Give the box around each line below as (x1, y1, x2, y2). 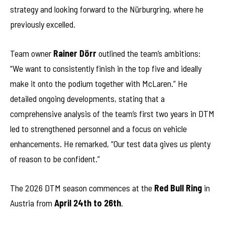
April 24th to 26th (54, 197, 121, 208)
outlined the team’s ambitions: (96, 48, 200, 59)
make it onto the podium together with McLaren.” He (10, 78, 187, 89)
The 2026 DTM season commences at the (10, 182, 154, 193)
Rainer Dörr (53, 48, 96, 59)
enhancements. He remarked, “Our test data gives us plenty (10, 138, 210, 150)
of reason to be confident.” (10, 153, 100, 165)
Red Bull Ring (154, 182, 202, 193)
